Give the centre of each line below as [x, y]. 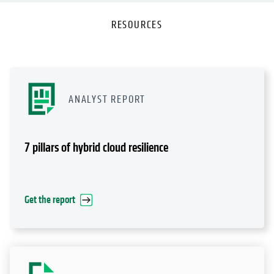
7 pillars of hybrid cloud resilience [96, 148]
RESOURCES [137, 25]
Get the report [50, 200]
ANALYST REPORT [107, 100]
